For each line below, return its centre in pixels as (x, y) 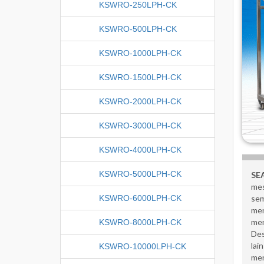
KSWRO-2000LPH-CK (140, 101)
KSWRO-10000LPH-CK (143, 246)
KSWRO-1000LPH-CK (140, 53)
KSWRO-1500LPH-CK (140, 77)
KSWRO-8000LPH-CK (140, 222)
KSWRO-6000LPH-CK (140, 198)
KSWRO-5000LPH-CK (140, 174)
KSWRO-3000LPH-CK (140, 125)
